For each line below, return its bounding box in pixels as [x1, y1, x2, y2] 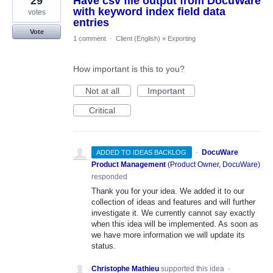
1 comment [73, 34, 106, 42]
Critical [89, 105, 115, 115]
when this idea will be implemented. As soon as [91, 219, 258, 229]
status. [91, 241, 116, 250]
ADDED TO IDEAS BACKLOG [96, 148, 187, 156]
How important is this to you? [73, 63, 185, 74]
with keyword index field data [73, 5, 225, 18]
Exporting [168, 34, 196, 42]
